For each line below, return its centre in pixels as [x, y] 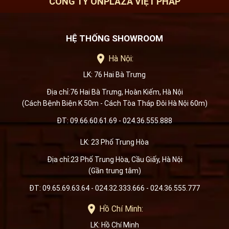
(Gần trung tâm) [114, 170]
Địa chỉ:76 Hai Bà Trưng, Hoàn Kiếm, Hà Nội [114, 92]
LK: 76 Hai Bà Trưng [114, 74]
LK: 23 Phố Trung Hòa [114, 142]
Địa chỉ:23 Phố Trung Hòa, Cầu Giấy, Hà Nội [114, 159]
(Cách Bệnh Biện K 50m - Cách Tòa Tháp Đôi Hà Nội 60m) [114, 103]
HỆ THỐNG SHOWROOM [114, 38]
